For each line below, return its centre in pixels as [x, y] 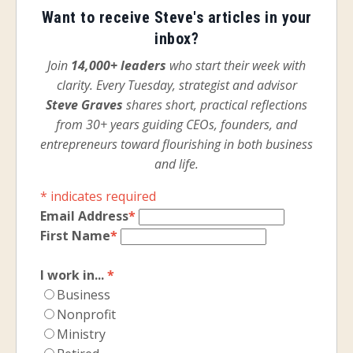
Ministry [81, 334]
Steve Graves [84, 105]
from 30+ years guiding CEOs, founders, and [176, 125]
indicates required [102, 197]
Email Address [84, 216]
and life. [176, 164]
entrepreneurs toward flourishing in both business [176, 145]
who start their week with [236, 66]
